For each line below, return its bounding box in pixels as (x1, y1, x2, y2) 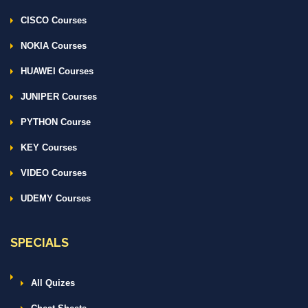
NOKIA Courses (21, 40, 87, 51)
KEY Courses (21, 142, 77, 153)
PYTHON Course (21, 116, 91, 127)
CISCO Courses (21, 14, 87, 25)
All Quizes (31, 277, 75, 288)
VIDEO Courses (21, 167, 87, 178)
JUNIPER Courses (21, 91, 97, 102)
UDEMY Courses (21, 192, 91, 203)
